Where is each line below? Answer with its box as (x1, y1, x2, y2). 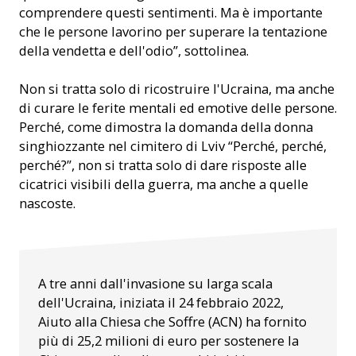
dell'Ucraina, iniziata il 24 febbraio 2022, (38, 293, 284, 312)
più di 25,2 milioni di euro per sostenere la (38, 331, 299, 350)
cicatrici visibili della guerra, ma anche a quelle (19, 175, 308, 194)
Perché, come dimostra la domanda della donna (19, 118, 313, 137)
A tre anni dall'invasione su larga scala (38, 274, 273, 293)
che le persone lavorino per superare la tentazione (19, 22, 327, 41)
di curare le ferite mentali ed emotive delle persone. (19, 99, 337, 118)
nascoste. (19, 194, 75, 213)
